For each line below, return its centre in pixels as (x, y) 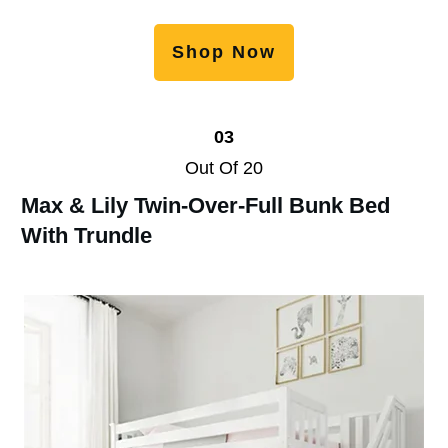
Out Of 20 (224, 167)
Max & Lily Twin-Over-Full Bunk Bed (205, 205)
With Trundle (86, 235)
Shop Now (224, 51)
